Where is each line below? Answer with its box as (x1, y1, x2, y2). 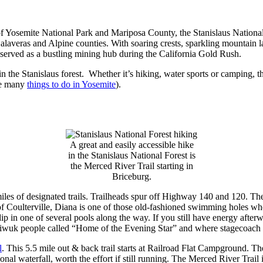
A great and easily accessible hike (69, 139, 194, 150)
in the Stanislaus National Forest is (68, 150, 195, 160)
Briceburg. (112, 171, 151, 181)
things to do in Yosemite (27, 79, 116, 89)
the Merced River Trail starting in (70, 160, 193, 171)
